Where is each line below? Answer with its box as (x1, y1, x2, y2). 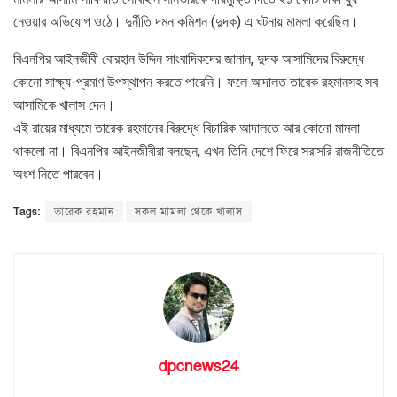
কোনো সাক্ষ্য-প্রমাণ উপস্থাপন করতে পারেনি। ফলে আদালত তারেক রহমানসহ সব (13, 73, 378, 90)
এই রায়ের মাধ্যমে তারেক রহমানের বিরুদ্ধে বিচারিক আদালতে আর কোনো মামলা (13, 119, 360, 136)
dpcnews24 (158, 355, 239, 377)
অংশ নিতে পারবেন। (13, 165, 104, 183)
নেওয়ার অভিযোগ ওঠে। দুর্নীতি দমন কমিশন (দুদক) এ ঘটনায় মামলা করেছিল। (13, 12, 359, 30)
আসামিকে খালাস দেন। (13, 96, 115, 113)
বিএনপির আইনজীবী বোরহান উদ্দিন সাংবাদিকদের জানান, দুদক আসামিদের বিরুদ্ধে (13, 50, 364, 67)
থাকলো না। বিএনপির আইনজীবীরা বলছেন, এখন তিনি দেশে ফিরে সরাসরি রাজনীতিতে (13, 142, 384, 160)
